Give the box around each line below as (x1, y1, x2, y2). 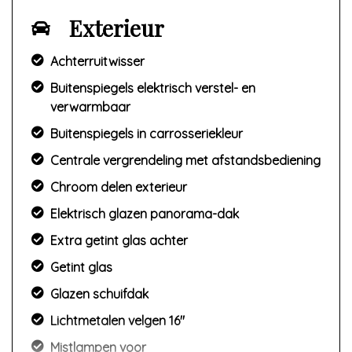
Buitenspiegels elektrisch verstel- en (50, 80, 255, 97)
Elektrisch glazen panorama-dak (50, 206, 239, 222)
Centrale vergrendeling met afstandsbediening (50, 152, 321, 169)
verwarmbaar (50, 99, 130, 115)
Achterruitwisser (50, 53, 145, 70)
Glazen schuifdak (50, 286, 148, 302)
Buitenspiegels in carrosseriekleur (50, 126, 243, 142)
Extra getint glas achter (50, 233, 188, 249)
